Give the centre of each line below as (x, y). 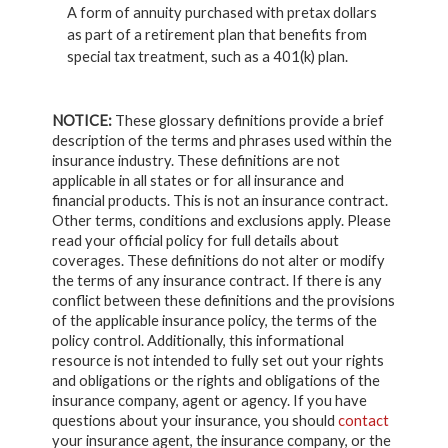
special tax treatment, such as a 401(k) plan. (207, 56)
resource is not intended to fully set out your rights (217, 360)
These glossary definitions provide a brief (247, 120)
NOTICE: (81, 120)
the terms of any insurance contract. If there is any (216, 280)
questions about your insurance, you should (194, 420)
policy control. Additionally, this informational (197, 340)
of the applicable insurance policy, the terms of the (214, 320)
